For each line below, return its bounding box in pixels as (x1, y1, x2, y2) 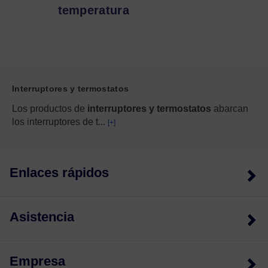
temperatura (57, 3, 129, 17)
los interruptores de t (12, 116, 98, 127)
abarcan (211, 103, 248, 114)
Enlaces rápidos (10, 165, 109, 180)
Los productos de (12, 103, 87, 114)
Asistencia (10, 209, 74, 224)
